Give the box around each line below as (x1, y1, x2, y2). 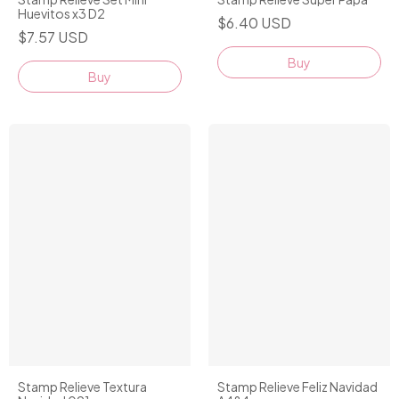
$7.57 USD (18, 27, 88, 46)
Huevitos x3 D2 (18, 4, 105, 21)
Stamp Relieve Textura (18, 378, 147, 395)
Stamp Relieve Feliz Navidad (217, 378, 378, 395)
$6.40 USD (217, 12, 291, 32)
